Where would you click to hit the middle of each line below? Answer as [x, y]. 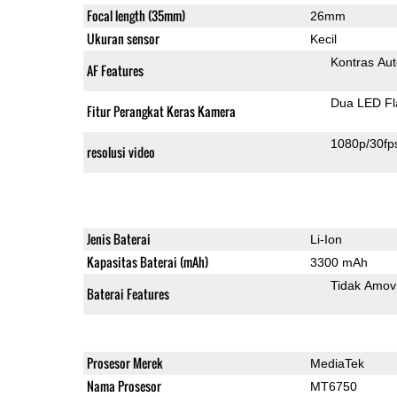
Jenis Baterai [118, 238]
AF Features [115, 70]
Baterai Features [128, 293]
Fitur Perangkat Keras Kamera [161, 111]
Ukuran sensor [123, 38]
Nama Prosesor [124, 385]
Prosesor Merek [125, 362]
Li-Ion [326, 239]
